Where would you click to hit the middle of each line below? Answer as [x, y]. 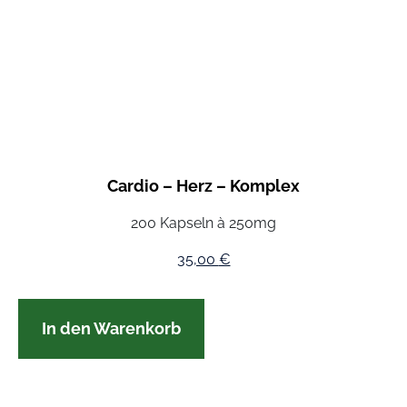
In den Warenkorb [111, 329]
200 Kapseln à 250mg [203, 223]
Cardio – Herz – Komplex [203, 186]
